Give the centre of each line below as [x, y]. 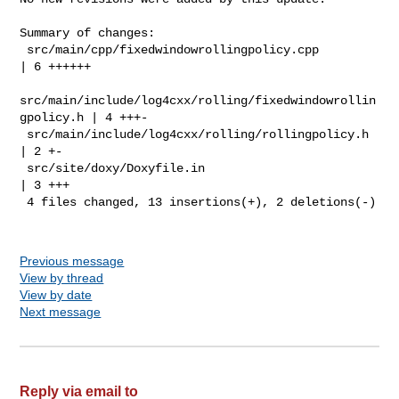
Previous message [72, 261]
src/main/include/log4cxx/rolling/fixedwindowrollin [198, 100]
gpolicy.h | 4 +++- [84, 117]
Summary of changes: [88, 33]
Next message [61, 311]
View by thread [62, 277]
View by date [56, 294]
